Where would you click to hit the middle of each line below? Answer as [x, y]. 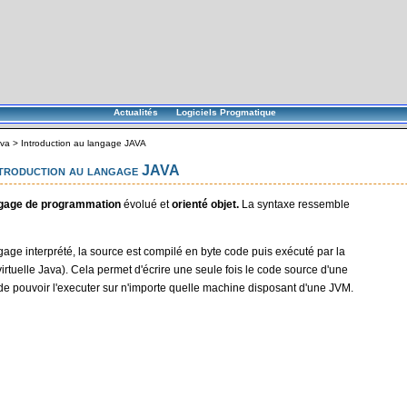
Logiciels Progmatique [226, 112]
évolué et [146, 204]
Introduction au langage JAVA [84, 143]
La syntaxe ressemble [294, 204]
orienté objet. [205, 204]
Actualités [135, 112]
